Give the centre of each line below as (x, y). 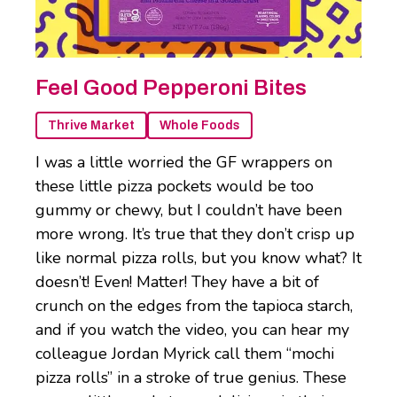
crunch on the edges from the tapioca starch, (194, 306)
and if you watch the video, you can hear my (192, 330)
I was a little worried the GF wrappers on (184, 163)
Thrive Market (91, 126)
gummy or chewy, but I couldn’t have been (189, 210)
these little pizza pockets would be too (175, 187)
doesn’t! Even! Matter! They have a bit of (177, 282)
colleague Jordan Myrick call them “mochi (185, 354)
